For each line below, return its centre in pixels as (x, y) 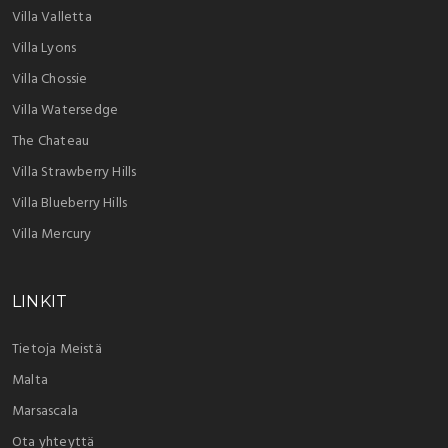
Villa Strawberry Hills (74, 172)
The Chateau (51, 141)
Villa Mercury (52, 234)
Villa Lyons (44, 48)
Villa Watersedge (65, 110)
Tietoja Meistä (57, 349)
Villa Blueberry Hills (70, 203)
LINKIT (40, 301)
